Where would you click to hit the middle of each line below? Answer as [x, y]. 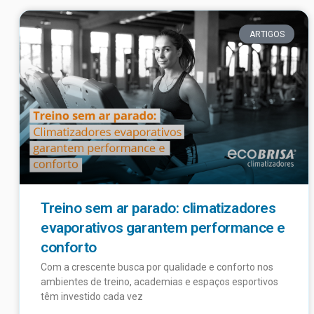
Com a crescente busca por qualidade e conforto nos [157, 267]
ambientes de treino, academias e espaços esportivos [159, 281]
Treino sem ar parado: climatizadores [158, 208]
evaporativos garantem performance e [163, 227]
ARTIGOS [267, 34]
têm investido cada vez [92, 296]
